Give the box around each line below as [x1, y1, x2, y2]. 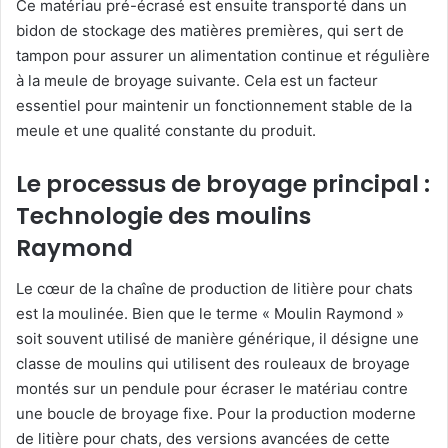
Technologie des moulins [16, 200, 311, 233]
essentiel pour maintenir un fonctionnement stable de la [16, 96, 412, 116]
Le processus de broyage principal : [16, 168, 430, 201]
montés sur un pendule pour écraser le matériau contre [16, 378, 408, 398]
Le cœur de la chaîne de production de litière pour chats [16, 278, 413, 298]
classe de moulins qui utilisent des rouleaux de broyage [16, 353, 410, 373]
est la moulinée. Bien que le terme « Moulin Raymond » [16, 303, 404, 323]
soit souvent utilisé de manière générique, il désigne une [16, 328, 419, 348]
